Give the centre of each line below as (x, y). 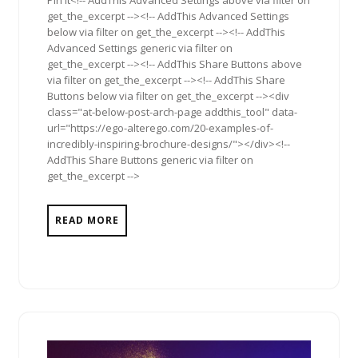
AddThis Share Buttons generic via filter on (150, 160)
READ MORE (87, 221)
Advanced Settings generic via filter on (140, 48)
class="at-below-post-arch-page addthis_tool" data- (172, 112)
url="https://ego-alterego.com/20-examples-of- (160, 128)
